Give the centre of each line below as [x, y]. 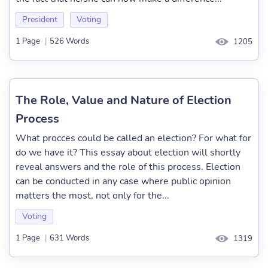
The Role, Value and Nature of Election [124, 100]
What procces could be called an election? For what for [133, 138]
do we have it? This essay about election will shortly [128, 153]
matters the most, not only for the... [92, 196]
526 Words [69, 42]
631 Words [69, 238]
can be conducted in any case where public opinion [123, 181]
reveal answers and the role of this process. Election [128, 167]
